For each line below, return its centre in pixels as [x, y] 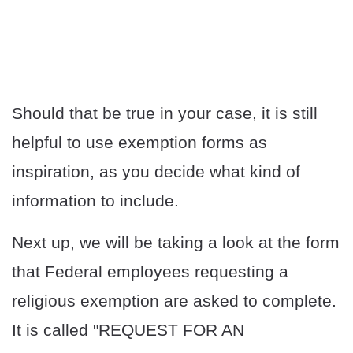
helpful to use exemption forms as [139, 143]
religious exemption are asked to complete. [174, 301]
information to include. [95, 201]
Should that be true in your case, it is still [165, 113]
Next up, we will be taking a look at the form [176, 243]
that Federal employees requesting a [150, 272]
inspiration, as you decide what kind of [156, 172]
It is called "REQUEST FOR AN [128, 330]
